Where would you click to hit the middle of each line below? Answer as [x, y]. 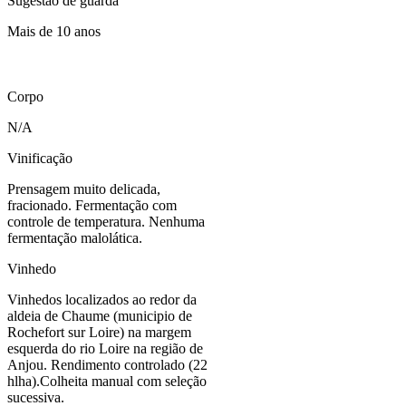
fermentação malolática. [75, 237]
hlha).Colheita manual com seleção [107, 381]
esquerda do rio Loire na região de [105, 348]
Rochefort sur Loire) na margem [99, 332]
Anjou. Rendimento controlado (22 [107, 364]
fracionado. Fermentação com [92, 205]
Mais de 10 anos [54, 31]
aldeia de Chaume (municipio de [100, 315]
